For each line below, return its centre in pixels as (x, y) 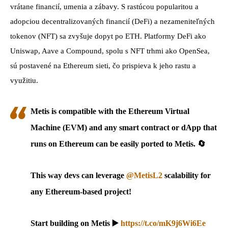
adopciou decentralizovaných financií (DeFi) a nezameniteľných (112, 22)
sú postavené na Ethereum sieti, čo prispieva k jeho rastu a (103, 66)
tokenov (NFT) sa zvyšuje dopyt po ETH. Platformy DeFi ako (108, 36)
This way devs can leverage (78, 175)
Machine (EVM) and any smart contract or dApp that (124, 128)
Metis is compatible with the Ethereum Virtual (110, 111)
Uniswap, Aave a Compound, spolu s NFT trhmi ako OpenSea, (110, 51)
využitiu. (24, 81)
